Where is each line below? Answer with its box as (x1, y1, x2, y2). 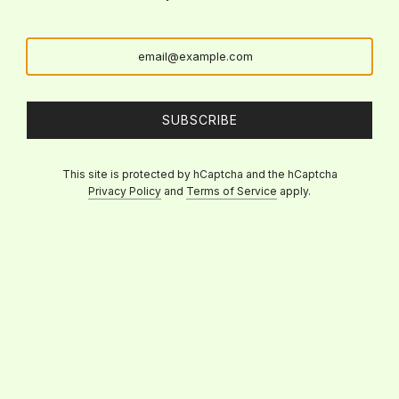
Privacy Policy (88, 184, 161, 198)
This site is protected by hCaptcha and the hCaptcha (61, 167, 338, 181)
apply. (277, 184, 311, 198)
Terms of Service (186, 184, 277, 198)
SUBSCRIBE (161, 112, 238, 127)
